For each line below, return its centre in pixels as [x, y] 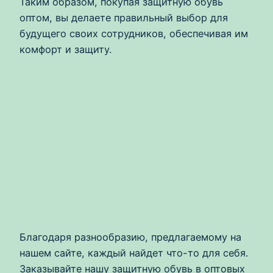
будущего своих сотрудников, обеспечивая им [134, 33]
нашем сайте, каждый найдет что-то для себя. [134, 253]
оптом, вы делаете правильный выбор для [124, 17]
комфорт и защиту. [66, 49]
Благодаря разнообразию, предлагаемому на [130, 237]
